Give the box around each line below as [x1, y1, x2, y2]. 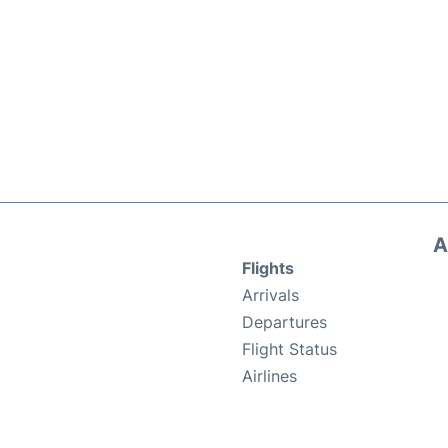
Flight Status [242, 339, 337, 360]
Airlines [242, 366, 297, 387]
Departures [242, 312, 327, 333]
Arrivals [242, 285, 299, 306]
